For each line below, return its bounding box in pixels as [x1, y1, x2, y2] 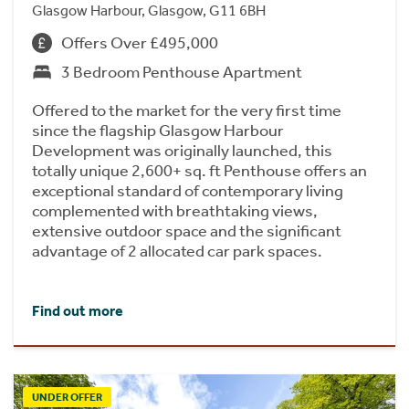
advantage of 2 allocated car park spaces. [32, 240, 322, 261]
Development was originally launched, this [32, 140, 332, 161]
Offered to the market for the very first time [32, 100, 341, 121]
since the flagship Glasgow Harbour [32, 120, 284, 141]
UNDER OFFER [32, 390, 102, 404]
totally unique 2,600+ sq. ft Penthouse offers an [32, 160, 367, 181]
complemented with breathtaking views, [32, 200, 318, 221]
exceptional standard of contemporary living [32, 180, 343, 201]
